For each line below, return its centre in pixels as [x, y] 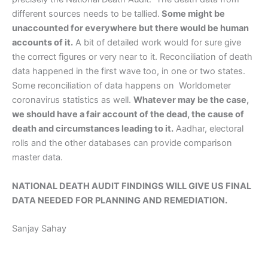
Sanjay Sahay [39, 228]
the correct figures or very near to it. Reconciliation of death [132, 57]
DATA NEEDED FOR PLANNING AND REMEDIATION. [120, 200]
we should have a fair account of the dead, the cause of [128, 115]
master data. [37, 158]
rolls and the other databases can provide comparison [122, 143]
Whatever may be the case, [191, 100]
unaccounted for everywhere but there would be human [130, 28]
